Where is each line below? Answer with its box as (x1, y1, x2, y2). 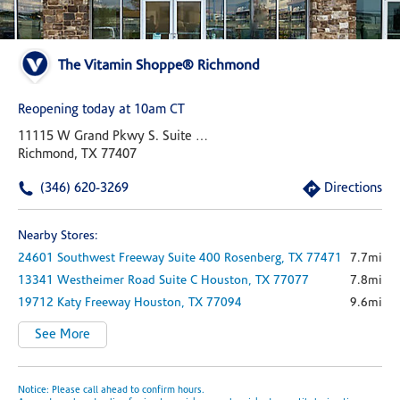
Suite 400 (168, 252, 221, 265)
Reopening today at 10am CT (18, 104, 185, 117)
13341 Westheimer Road (18, 274, 155, 287)
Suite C (159, 274, 197, 287)
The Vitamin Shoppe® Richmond (58, 59, 260, 73)
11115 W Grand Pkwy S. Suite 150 (196, 130, 208, 144)
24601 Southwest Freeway (18, 252, 164, 265)
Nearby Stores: (18, 229, 98, 243)
